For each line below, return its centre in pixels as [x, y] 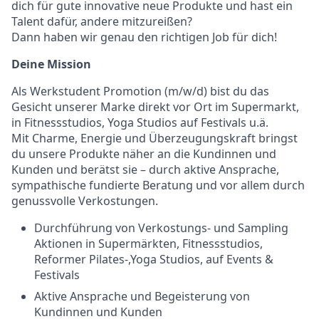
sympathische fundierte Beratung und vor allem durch [158, 185]
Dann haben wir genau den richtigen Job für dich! [144, 37]
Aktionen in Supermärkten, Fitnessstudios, [148, 244]
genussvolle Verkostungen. [85, 201]
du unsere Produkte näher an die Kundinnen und [144, 154]
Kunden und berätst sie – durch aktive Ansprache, [145, 169]
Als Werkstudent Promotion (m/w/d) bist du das [140, 91]
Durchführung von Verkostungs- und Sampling [161, 228]
